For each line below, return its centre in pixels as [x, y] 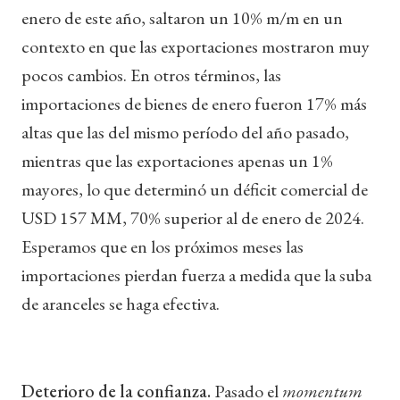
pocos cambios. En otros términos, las [151, 75]
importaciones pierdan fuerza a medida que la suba [196, 275]
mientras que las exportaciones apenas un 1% [177, 160]
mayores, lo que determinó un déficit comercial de [195, 189]
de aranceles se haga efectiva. [121, 303]
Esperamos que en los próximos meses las [162, 246]
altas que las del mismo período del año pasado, [185, 132]
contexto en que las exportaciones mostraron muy [196, 46]
